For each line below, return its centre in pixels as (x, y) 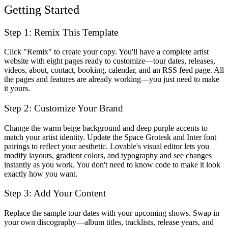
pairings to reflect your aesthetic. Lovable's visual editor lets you (107, 146)
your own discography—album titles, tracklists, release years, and (109, 222)
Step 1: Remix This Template (61, 32)
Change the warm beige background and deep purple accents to (106, 128)
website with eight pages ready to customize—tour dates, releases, (110, 61)
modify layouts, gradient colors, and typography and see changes (108, 155)
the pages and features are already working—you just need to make (112, 79)
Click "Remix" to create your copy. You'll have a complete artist (106, 52)
